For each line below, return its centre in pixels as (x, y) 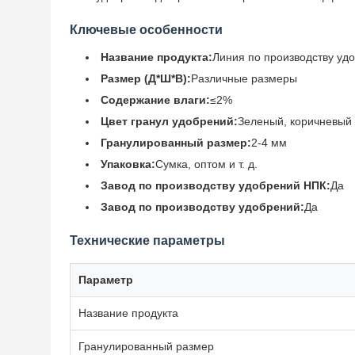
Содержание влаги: (155, 100)
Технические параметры (147, 240)
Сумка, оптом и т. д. (206, 164)
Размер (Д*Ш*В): (146, 78)
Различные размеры (244, 78)
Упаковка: (128, 164)
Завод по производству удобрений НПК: (216, 185)
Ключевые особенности (146, 30)
